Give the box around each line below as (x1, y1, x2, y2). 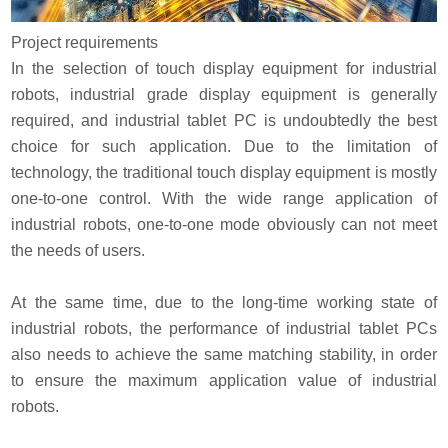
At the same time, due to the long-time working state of (11, 293, 437, 311)
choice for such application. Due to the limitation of (11, 137, 437, 155)
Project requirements (11, 33, 159, 51)
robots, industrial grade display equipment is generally (11, 85, 437, 103)
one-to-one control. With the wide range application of (11, 189, 437, 207)
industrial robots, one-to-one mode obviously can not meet (11, 215, 437, 233)
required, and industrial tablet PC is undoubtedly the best (11, 111, 437, 129)
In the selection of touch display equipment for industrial (11, 59, 437, 77)
